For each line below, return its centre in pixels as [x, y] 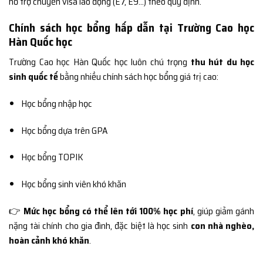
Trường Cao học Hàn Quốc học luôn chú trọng [100, 62]
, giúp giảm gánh [224, 211]
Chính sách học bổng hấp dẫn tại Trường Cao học [131, 28]
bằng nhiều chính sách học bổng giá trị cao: [138, 77]
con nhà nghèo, [222, 226]
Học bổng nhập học [56, 103]
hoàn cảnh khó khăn [49, 241]
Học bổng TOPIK [52, 157]
